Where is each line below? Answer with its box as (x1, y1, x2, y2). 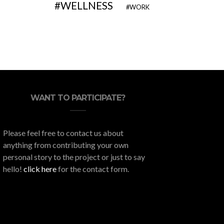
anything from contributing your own (2, 140, 128, 149)
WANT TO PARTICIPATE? (30, 93, 125, 102)
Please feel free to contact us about (2, 128, 123, 137)
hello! (2, 164, 23, 173)
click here (23, 164, 56, 173)
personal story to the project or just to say (2, 152, 145, 161)
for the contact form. (56, 164, 129, 173)
